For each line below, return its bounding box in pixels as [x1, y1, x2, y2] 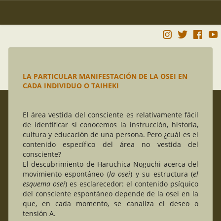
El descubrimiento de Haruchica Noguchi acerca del [22, 159, 199, 169]
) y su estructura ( [130, 169, 193, 179]
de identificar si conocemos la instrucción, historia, [22, 119, 199, 129]
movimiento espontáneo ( [22, 169, 109, 179]
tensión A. [22, 208, 56, 218]
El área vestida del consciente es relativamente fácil [22, 110, 199, 119]
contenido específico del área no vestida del [22, 139, 199, 149]
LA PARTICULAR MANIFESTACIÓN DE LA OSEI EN [22, 71, 187, 81]
